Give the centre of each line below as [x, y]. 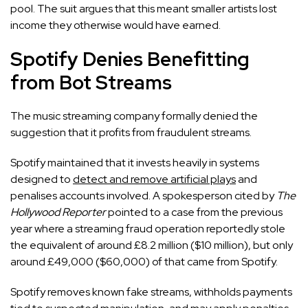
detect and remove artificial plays [154, 179]
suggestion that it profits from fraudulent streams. [131, 133]
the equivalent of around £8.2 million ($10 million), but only [152, 245]
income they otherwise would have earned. [115, 25]
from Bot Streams [91, 83]
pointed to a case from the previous [194, 212]
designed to [42, 179]
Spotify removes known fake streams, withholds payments [151, 292]
